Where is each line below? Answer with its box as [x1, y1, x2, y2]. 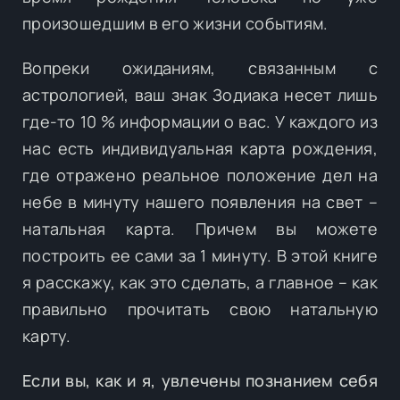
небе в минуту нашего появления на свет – [22, 190, 378, 212]
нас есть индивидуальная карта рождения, [22, 137, 378, 159]
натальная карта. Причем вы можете [22, 217, 378, 239]
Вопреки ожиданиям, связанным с [22, 56, 378, 79]
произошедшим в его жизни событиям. [22, 12, 329, 34]
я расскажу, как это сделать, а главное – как [22, 271, 378, 293]
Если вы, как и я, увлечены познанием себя [22, 369, 378, 391]
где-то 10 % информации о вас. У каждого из [22, 110, 378, 132]
